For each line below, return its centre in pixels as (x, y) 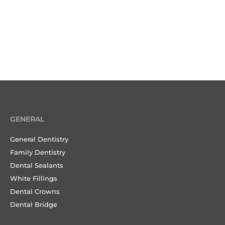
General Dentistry (39, 139)
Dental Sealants (37, 165)
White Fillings (34, 178)
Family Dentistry (38, 152)
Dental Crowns (35, 191)
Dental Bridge (34, 204)
